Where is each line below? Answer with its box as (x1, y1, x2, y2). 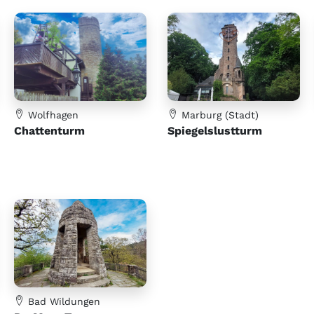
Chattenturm (14, 124, 85, 138)
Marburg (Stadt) (178, 109, 259, 121)
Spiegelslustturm (168, 124, 262, 138)
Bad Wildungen (25, 296, 100, 308)
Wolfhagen (25, 109, 78, 121)
